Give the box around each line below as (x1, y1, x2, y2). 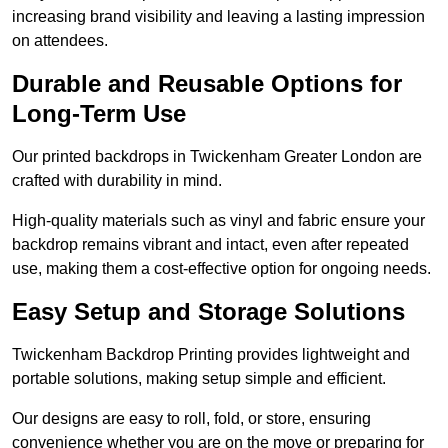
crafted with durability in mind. (12, 172, 222, 190)
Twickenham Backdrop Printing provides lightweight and (12, 346, 410, 364)
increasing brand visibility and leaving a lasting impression (12, 8, 425, 26)
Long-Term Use (12, 100, 186, 128)
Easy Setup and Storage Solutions (12, 298, 405, 326)
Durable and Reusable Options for (12, 70, 402, 98)
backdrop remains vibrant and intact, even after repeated (12, 236, 409, 254)
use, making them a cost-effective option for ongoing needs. (12, 260, 431, 278)
